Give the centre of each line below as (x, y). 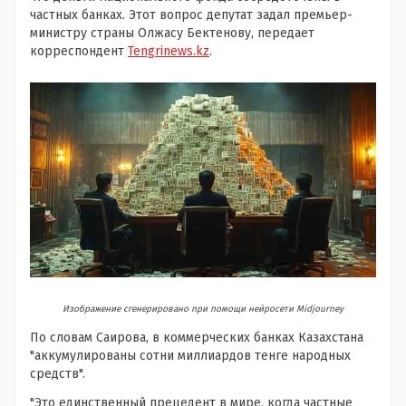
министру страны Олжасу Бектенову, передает (172, 33)
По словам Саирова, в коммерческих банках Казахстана (197, 338)
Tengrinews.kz (169, 51)
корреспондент (79, 51)
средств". (58, 374)
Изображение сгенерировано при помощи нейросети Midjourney (203, 309)
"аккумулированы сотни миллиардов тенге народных (190, 356)
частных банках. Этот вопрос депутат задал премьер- (191, 15)
